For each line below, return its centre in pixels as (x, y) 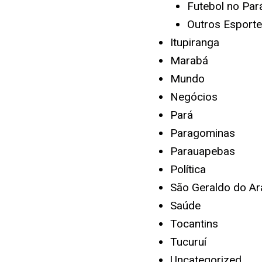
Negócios (194, 97)
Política (188, 169)
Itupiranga (195, 42)
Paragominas (203, 133)
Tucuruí (188, 242)
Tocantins (194, 224)
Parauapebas (203, 151)
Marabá (189, 61)
